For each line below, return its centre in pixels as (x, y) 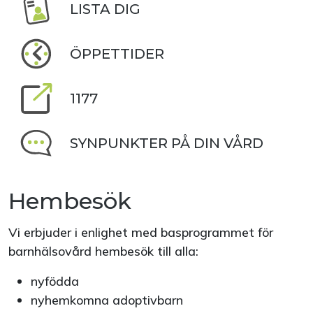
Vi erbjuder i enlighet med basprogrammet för (141, 232)
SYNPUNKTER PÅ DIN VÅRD (167, 143)
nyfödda (55, 281)
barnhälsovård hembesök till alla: (103, 251)
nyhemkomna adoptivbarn (107, 300)
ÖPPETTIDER (117, 54)
